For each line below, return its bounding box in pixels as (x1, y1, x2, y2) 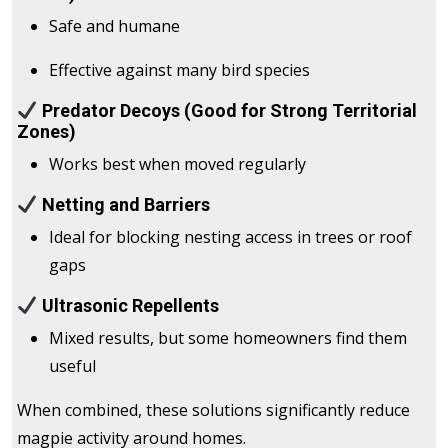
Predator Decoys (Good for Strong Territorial (37, 100, 417, 122)
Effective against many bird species (49, 59, 310, 82)
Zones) (17, 121, 76, 143)
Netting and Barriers (37, 194, 210, 216)
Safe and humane (49, 15, 180, 38)
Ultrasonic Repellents (37, 295, 219, 317)
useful (49, 355, 96, 378)
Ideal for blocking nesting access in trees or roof (49, 226, 412, 249)
